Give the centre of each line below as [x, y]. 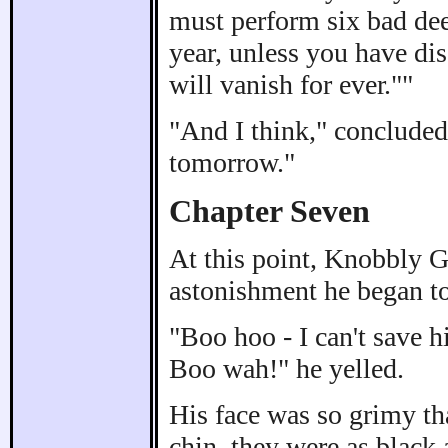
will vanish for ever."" [291, 84]
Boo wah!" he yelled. [286, 369]
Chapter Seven [269, 210]
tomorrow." [232, 162]
